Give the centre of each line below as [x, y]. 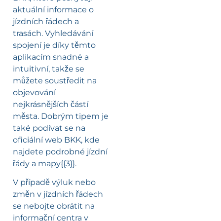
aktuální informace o [53, 9]
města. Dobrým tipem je [61, 116]
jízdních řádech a [46, 21]
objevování [34, 92]
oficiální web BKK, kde [56, 140]
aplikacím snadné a [51, 57]
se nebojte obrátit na [54, 206]
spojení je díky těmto [54, 45]
